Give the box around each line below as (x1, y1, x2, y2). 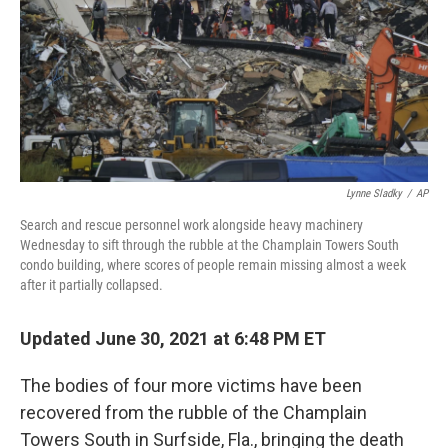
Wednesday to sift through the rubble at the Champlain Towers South (20, 237, 399, 253)
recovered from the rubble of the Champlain (20, 402, 367, 423)
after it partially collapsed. (20, 277, 163, 293)
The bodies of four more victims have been (20, 375, 362, 396)
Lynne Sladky (346, 187, 402, 200)
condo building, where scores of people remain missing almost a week (20, 257, 406, 273)
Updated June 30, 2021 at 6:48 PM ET (20, 328, 326, 349)
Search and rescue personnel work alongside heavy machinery (20, 217, 363, 233)
